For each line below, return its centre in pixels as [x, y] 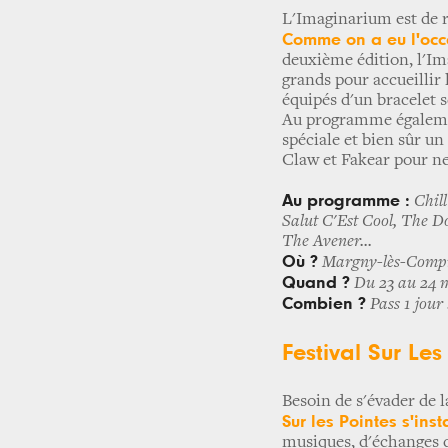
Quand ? [316, 283]
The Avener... [327, 242]
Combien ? [324, 304]
